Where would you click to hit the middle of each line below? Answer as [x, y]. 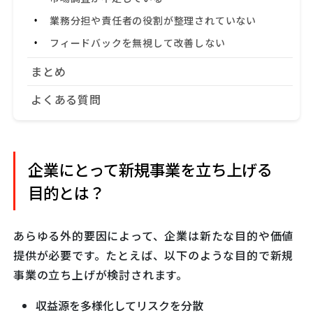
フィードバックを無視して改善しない [138, 43]
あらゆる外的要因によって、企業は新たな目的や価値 [154, 236]
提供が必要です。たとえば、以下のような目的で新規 [154, 255]
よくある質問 [66, 100]
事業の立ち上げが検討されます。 [101, 275]
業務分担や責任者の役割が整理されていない [153, 21]
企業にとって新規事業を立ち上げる [150, 169]
